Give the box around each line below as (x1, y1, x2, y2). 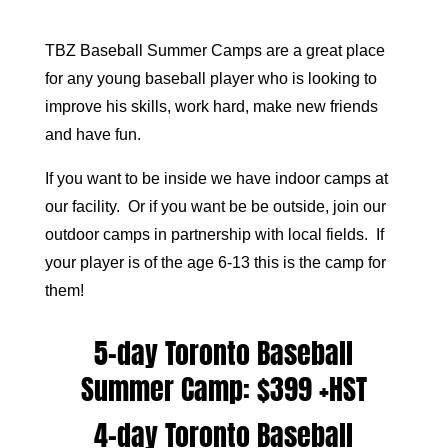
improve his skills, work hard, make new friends (44, 98, 378, 115)
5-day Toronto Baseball (94, 332, 354, 374)
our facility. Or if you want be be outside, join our (44, 198, 386, 215)
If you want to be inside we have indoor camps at (44, 170, 388, 187)
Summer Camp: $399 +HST (80, 368, 367, 410)
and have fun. (44, 126, 145, 143)
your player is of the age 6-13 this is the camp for (44, 254, 386, 271)
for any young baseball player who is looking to (44, 70, 377, 87)
